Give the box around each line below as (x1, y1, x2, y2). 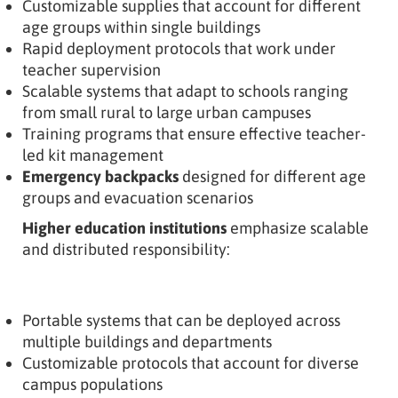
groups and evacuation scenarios (22, 187, 253, 207)
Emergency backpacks (22, 166, 179, 186)
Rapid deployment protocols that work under (22, 38, 336, 58)
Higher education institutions (22, 218, 227, 237)
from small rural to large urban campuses (22, 102, 311, 122)
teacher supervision (22, 60, 161, 79)
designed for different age (179, 166, 366, 186)
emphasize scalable (227, 218, 369, 237)
